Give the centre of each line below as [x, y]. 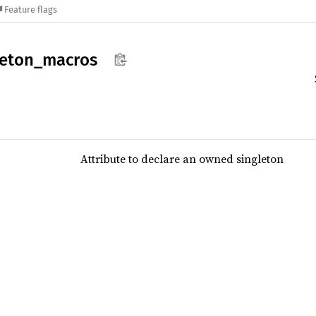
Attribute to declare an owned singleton [182, 159]
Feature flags [31, 10]
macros [70, 60]
